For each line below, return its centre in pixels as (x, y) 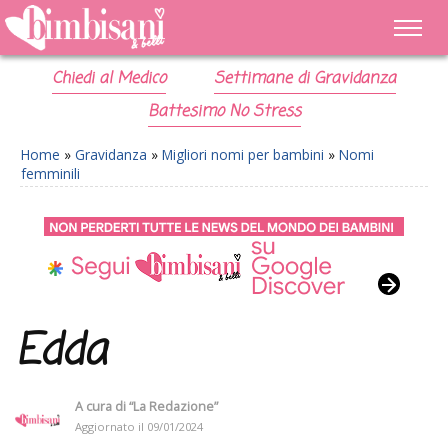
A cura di (102, 406)
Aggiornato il (111, 426)
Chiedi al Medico (109, 79)
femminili (50, 173)
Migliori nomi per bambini (243, 154)
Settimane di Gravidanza (304, 79)
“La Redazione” (173, 406)
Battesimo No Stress (224, 112)
